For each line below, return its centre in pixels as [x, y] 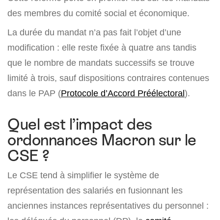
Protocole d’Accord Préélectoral [123, 93]
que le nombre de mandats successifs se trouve [101, 63]
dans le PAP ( [34, 93]
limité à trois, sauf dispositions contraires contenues [108, 78]
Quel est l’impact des [80, 124]
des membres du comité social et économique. [98, 13]
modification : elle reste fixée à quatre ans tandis [102, 48]
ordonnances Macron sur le [102, 140]
